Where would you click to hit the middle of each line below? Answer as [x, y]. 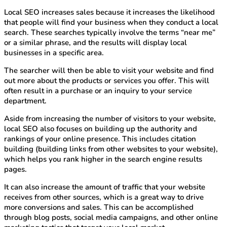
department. [25, 101]
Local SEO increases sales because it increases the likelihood [109, 12]
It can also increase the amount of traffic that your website [105, 187]
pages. [15, 169]
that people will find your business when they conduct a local [111, 23]
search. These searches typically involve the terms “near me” [110, 33]
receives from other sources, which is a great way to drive [104, 197]
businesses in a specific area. [54, 53]
